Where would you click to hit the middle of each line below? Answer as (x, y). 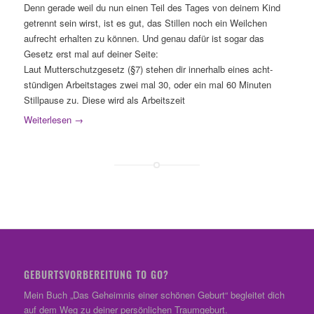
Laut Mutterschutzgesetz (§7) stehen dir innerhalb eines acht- (148, 69)
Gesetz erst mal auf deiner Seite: (91, 54)
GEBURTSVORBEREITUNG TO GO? (96, 275)
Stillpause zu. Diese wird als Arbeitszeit (104, 100)
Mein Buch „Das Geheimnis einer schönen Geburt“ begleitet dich (154, 295)
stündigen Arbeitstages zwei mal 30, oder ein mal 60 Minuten (147, 85)
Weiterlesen (47, 120)
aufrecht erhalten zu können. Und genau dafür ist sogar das (144, 39)
